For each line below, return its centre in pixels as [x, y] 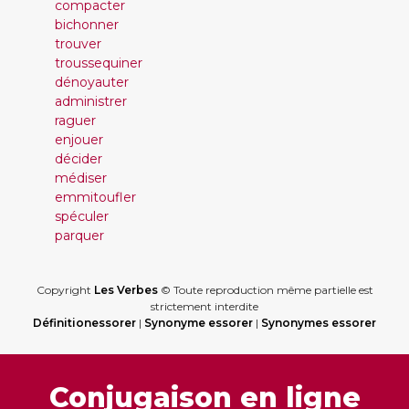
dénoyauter [92, 82]
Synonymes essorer [319, 323]
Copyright [65, 290]
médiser [81, 178]
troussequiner [99, 63]
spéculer [82, 216]
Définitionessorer [84, 323]
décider [79, 159]
